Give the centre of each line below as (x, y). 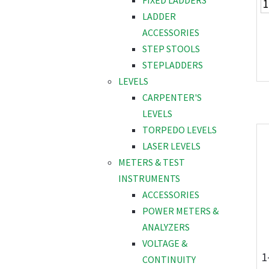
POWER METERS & (180, 211)
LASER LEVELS (171, 146)
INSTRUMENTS (149, 179)
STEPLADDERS (173, 65)
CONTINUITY (169, 260)
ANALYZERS (166, 227)
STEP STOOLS (171, 49)
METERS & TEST (152, 162)
